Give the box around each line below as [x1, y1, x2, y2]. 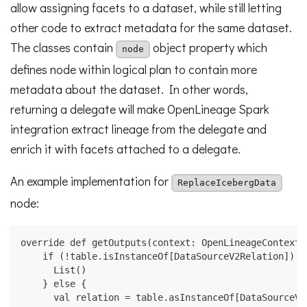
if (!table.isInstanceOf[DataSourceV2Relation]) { [21, 251, 306, 262]
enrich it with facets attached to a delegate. [10, 140, 241, 157]
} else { [21, 278, 86, 290]
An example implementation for [10, 173, 171, 190]
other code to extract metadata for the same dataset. [10, 19, 292, 36]
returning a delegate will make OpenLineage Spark [10, 100, 269, 117]
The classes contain [10, 39, 116, 56]
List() [21, 265, 86, 276]
